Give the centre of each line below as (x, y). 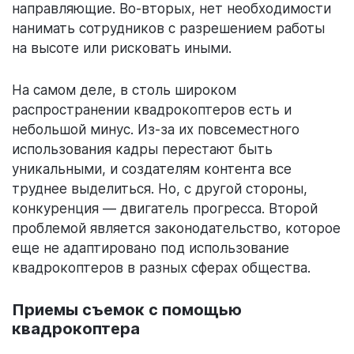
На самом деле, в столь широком (124, 90)
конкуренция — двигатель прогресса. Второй (165, 209)
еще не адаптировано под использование (151, 249)
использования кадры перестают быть (142, 150)
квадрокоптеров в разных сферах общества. (161, 268)
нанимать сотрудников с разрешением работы (168, 29)
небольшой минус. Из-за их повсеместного (156, 130)
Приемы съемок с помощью (127, 310)
